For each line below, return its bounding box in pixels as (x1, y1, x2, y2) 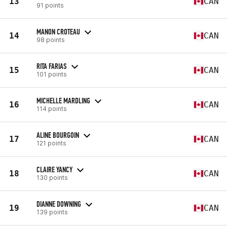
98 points (36, 35, 65, 44)
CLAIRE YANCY (36, 164, 72, 174)
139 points (36, 208, 68, 216)
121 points (36, 139, 66, 147)
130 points (36, 173, 68, 181)
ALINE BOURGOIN (36, 130, 79, 140)
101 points (36, 70, 67, 78)
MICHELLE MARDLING (36, 95, 90, 105)
